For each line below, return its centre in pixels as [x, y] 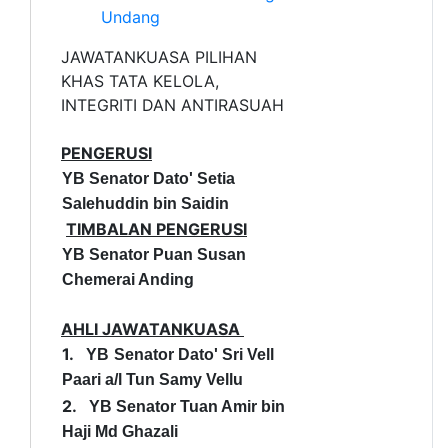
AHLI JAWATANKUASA [152, 328]
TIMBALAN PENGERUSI [156, 228]
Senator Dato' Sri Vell [194, 354]
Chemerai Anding [128, 279]
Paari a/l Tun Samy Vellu [152, 379]
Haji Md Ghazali [120, 431]
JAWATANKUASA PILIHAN [159, 56]
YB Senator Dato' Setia [148, 178]
